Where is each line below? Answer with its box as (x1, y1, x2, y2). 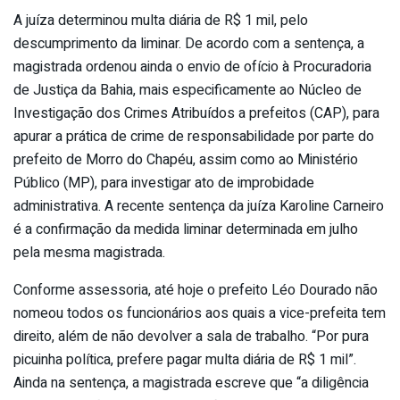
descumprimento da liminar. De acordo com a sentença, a (13, 32, 364, 54)
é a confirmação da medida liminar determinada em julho (13, 218, 358, 240)
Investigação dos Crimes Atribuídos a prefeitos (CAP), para (13, 102, 379, 124)
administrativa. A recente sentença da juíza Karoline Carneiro (13, 195, 384, 217)
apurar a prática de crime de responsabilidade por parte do (13, 125, 374, 147)
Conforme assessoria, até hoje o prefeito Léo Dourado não (13, 279, 378, 301)
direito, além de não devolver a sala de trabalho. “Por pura (13, 325, 369, 347)
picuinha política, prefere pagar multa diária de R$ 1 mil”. (13, 348, 356, 371)
